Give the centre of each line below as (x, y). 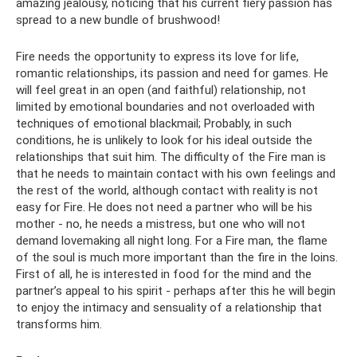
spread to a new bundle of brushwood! (118, 20)
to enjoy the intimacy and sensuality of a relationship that (169, 308)
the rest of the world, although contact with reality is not (167, 190)
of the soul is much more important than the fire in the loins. (177, 257)
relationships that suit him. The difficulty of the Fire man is (171, 157)
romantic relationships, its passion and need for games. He (172, 73)
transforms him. (59, 324)
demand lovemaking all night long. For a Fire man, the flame (172, 241)
